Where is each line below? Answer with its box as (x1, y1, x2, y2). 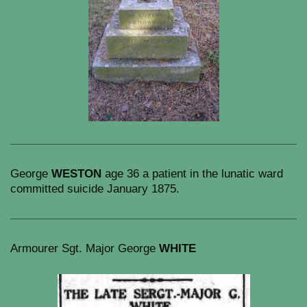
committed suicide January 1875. (10, 182, 180, 195)
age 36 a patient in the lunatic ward (101, 167, 283, 180)
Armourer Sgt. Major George (10, 242, 159, 255)
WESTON (51, 167, 101, 180)
